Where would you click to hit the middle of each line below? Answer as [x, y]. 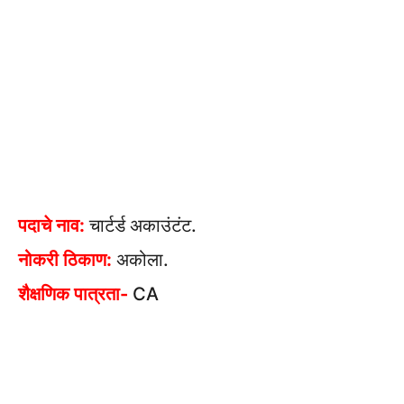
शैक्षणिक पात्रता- [73, 294]
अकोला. [140, 260]
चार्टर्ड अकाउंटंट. [141, 226]
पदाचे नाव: [51, 226]
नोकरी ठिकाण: [65, 260]
